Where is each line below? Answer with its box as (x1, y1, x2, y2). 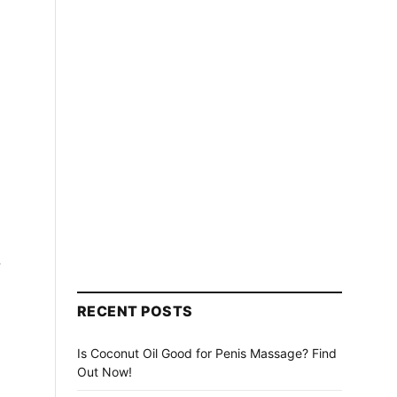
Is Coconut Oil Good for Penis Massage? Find (77, 345, 337, 361)
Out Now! (77, 363, 132, 379)
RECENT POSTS (77, 301, 193, 320)
